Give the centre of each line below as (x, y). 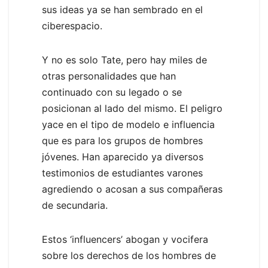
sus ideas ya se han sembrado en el (122, 9)
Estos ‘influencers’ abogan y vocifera (125, 239)
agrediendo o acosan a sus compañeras (132, 189)
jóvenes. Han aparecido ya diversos (123, 156)
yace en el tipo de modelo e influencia (128, 124)
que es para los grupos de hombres (122, 140)
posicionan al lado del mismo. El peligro (132, 108)
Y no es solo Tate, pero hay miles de (124, 60)
